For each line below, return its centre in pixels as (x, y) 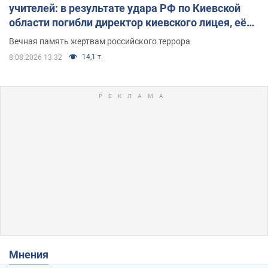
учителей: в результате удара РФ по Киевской (125, 8)
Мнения (33, 254)
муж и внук (37, 36)
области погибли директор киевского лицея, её (128, 22)
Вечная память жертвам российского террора (100, 41)
